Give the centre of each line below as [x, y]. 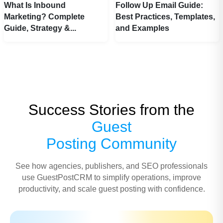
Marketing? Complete [44, 17]
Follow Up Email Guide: [159, 5]
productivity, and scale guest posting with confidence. [111, 189]
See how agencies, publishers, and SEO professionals [111, 166]
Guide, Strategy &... [40, 28]
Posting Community [111, 144]
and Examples [142, 28]
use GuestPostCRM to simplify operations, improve [111, 178]
